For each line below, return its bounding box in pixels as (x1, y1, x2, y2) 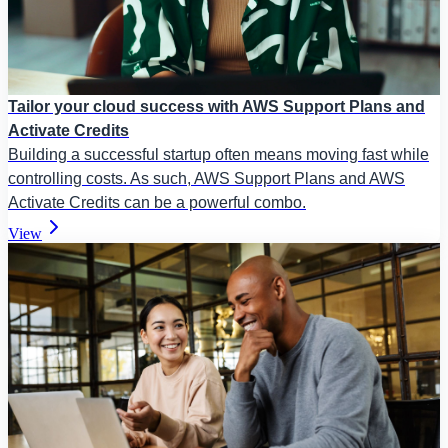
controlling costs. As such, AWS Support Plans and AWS (8, 170, 405, 188)
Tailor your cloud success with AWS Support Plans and (8, 98, 425, 116)
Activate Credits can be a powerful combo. (8, 194, 306, 212)
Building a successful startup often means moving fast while (8, 146, 429, 164)
